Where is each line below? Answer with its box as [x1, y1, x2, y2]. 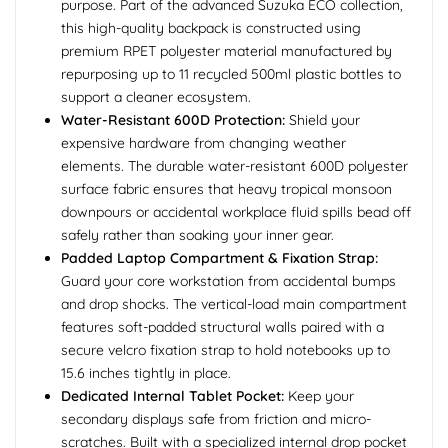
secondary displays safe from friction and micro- [61, 410, 371, 429]
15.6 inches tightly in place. [61, 364, 231, 383]
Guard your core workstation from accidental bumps [61, 272, 396, 291]
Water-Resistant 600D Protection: [61, 111, 285, 130]
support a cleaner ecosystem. [61, 88, 251, 107]
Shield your [285, 111, 360, 130]
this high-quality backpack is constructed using [61, 19, 361, 38]
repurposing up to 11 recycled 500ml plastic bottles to [61, 65, 401, 84]
